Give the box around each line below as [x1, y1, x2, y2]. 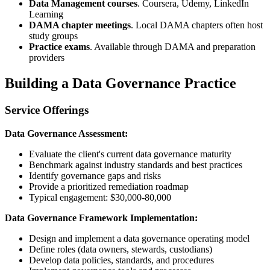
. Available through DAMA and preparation [90, 42, 256, 52]
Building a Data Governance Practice [5, 75, 236, 92]
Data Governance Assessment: [5, 128, 128, 139]
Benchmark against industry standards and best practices [29, 159, 242, 170]
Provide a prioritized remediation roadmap [29, 181, 189, 192]
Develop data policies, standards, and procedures [29, 254, 214, 265]
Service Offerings [5, 103, 89, 116]
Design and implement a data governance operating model [29, 233, 250, 243]
